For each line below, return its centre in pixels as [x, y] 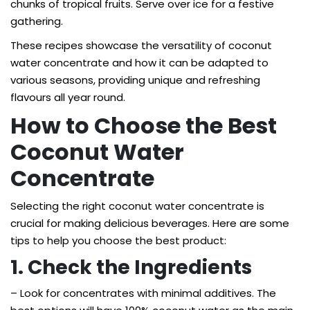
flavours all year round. [68, 97]
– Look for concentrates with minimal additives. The [143, 293]
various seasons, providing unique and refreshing [135, 80]
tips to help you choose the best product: [118, 240]
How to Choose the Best [144, 126]
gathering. [37, 21]
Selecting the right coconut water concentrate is [137, 206]
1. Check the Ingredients [131, 267]
